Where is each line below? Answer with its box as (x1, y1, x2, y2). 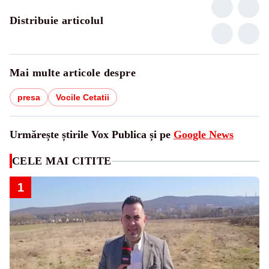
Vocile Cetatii (56, 92, 109, 102)
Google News (174, 128, 234, 141)
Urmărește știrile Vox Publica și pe (10, 128, 174, 141)
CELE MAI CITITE (12, 155, 112, 167)
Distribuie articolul (10, 14, 103, 26)
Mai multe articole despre (10, 67, 136, 79)
